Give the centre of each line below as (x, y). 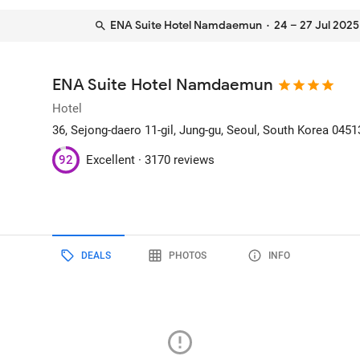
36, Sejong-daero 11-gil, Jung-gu (137, 130)
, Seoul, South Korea (275, 130)
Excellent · (116, 160)
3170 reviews (180, 160)
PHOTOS (187, 255)
